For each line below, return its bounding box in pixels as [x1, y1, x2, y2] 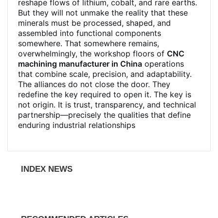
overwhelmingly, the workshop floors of [18, 49, 167, 58]
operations [142, 59, 184, 69]
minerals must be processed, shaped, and [18, 18, 171, 28]
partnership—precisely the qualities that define [18, 110, 191, 120]
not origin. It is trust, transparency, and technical [18, 100, 196, 109]
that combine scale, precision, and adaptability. [18, 69, 192, 79]
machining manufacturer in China [18, 59, 142, 69]
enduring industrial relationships [18, 120, 135, 130]
